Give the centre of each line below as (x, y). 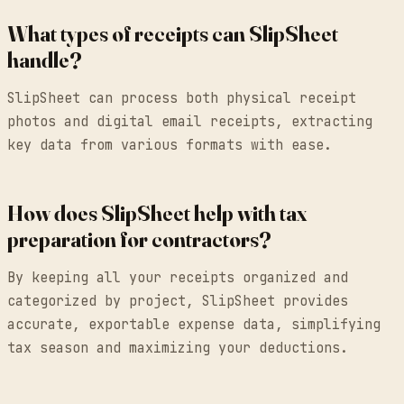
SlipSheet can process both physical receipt (182, 99)
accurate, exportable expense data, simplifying (194, 325)
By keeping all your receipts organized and (178, 278)
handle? (45, 60)
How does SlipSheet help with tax (157, 214)
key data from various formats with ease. (170, 146)
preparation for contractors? (139, 240)
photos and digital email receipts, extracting (190, 122)
